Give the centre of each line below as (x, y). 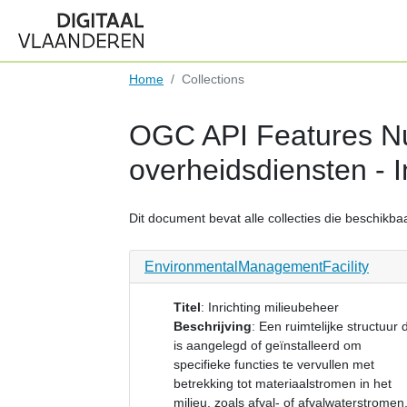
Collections (213, 79)
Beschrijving (213, 326)
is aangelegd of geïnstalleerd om (268, 345)
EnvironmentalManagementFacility (257, 267)
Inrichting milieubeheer (273, 307)
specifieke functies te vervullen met (274, 364)
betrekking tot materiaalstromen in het (283, 383)
